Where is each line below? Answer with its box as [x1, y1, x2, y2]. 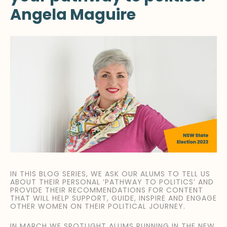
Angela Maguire [10, 4, 136, 26]
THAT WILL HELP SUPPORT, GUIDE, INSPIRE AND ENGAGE [10, 193, 217, 204]
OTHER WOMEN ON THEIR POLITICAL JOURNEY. [10, 201, 185, 212]
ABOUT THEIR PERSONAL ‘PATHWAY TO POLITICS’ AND [10, 177, 214, 187]
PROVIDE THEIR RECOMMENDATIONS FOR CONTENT [10, 185, 203, 196]
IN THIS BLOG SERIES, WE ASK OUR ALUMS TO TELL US [10, 169, 210, 179]
